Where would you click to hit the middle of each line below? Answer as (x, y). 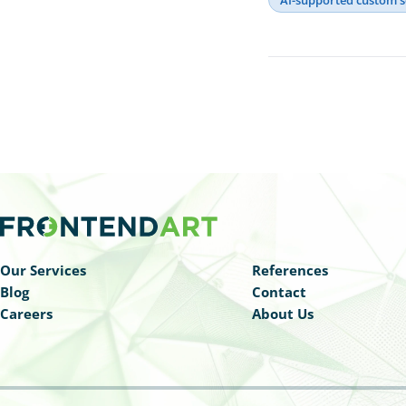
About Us (283, 313)
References (290, 270)
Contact (280, 291)
